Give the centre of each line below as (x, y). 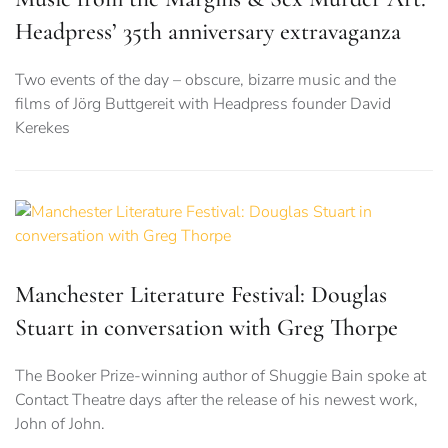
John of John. (60, 424)
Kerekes (42, 128)
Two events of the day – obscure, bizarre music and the (205, 80)
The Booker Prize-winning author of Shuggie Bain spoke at (220, 376)
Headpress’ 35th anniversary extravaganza (208, 32)
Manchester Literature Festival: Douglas (201, 295)
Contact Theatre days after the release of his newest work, (216, 400)
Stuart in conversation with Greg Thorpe (206, 328)
